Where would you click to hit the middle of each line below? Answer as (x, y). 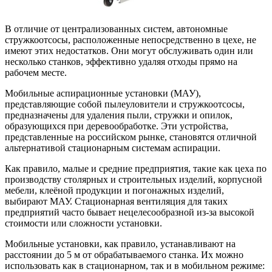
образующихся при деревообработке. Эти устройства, (117, 126)
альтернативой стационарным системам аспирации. (113, 148)
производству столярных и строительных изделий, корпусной (134, 179)
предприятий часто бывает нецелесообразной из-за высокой (130, 212)
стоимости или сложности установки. (83, 223)
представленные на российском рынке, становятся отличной (131, 137)
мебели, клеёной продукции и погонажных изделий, (114, 190)
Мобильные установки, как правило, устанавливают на (120, 243)
